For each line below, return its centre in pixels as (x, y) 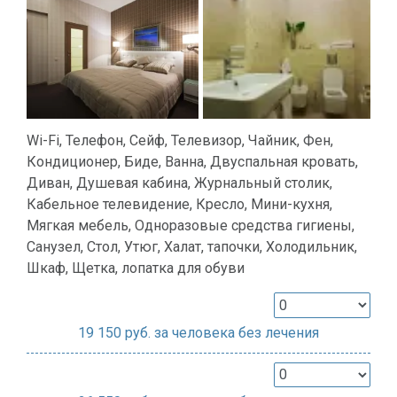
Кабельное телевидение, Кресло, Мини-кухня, (179, 204)
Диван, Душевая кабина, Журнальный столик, (179, 183)
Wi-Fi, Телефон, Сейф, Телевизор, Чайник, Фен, (180, 140)
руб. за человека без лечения (220, 332)
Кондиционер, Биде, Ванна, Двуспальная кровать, (192, 161)
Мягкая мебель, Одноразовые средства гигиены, (191, 225)
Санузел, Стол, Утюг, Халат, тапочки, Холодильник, (192, 246)
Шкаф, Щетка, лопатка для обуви (136, 268)
